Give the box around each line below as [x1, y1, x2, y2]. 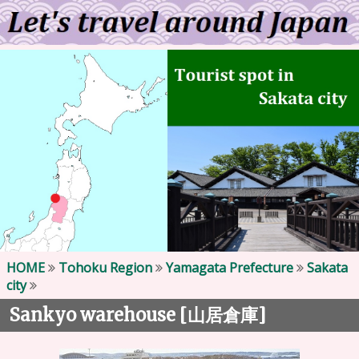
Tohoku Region [58, 258, 153, 276]
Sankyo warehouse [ [8, 303, 188, 327]
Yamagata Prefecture [166, 258, 294, 277]
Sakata [307, 259, 349, 277]
